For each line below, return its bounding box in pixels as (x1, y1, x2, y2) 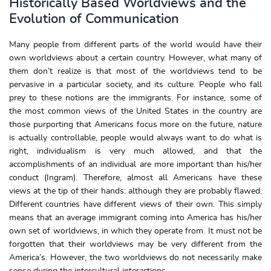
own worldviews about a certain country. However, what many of (9, 53, 262, 62)
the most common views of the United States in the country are (9, 106, 262, 116)
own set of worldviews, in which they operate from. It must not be (9, 226, 262, 235)
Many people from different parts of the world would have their (9, 40, 262, 49)
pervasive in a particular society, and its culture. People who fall (9, 80, 262, 89)
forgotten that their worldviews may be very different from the (9, 240, 262, 249)
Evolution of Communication (9, 12, 179, 26)
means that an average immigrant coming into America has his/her (9, 213, 262, 222)
